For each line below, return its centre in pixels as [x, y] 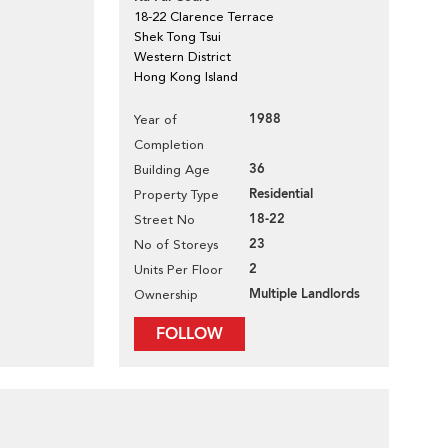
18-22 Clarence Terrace [204, 16]
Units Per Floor [178, 269]
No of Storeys [176, 244]
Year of [155, 119]
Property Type [176, 194]
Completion [169, 144]
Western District [182, 56]
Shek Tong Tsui [177, 36]
